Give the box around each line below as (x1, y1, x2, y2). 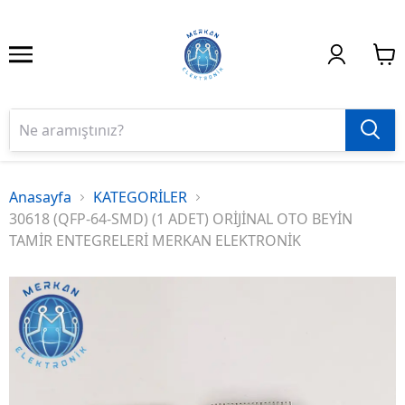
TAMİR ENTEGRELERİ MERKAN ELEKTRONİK (9, 231, 301, 250)
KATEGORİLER (93, 187, 187, 207)
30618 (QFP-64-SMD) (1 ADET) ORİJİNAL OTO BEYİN (9, 209, 353, 229)
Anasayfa (9, 187, 71, 207)
